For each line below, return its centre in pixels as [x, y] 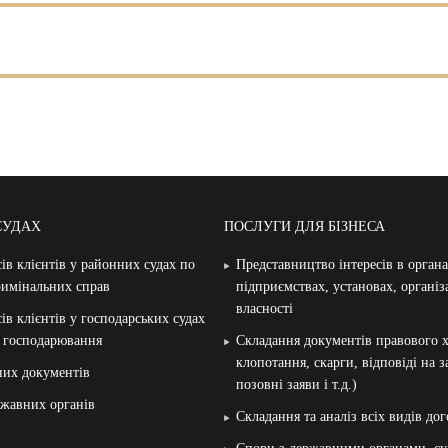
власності [264, 309]
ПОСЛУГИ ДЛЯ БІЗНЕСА [304, 227]
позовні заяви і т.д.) [296, 385]
